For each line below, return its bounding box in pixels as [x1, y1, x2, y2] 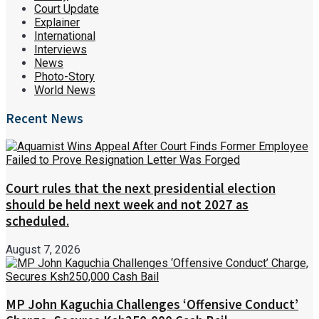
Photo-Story [34, 69, 95, 83]
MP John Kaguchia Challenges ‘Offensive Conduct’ [6, 296, 298, 313]
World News [34, 83, 95, 97]
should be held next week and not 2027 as [6, 196, 249, 213]
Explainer [34, 15, 80, 29]
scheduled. [6, 212, 69, 229]
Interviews [34, 42, 87, 56]
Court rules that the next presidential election [6, 179, 276, 197]
